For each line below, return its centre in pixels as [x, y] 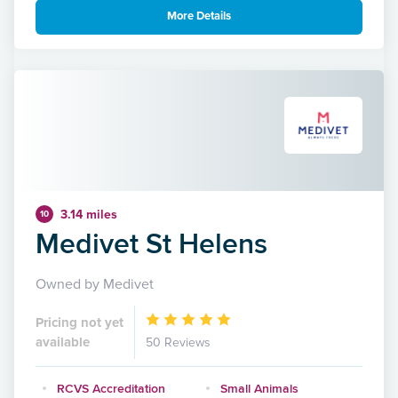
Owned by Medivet [95, 284]
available [63, 342]
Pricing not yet [80, 322]
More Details [199, 16]
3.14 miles [89, 214]
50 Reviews [178, 342]
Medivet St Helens [151, 243]
